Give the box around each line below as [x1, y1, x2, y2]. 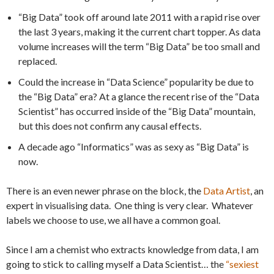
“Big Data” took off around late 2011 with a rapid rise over [18, 10, 261, 23]
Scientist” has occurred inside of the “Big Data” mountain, [18, 105, 255, 117]
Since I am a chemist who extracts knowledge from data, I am [6, 243, 259, 255]
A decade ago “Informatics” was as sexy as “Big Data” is [18, 140, 249, 152]
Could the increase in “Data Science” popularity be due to [18, 75, 254, 87]
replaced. [18, 54, 57, 67]
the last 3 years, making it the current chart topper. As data [18, 25, 261, 37]
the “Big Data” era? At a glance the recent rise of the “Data [18, 90, 259, 102]
